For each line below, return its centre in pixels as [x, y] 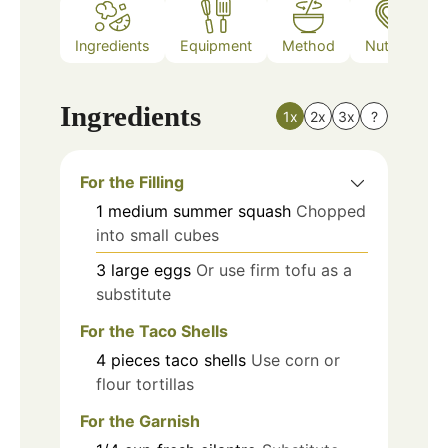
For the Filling [132, 181]
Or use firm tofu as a [274, 269]
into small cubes [157, 234]
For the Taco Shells [154, 330]
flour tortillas [145, 383]
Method [308, 46]
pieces [135, 359]
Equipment [216, 46]
